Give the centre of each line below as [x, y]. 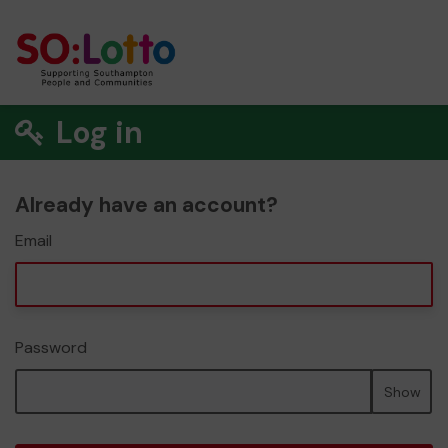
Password [51, 347]
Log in [96, 132]
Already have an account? [146, 205]
